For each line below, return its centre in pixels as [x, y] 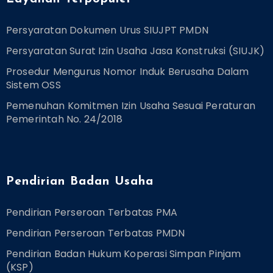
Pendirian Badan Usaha [80, 181]
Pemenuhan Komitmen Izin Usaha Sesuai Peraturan [130, 105]
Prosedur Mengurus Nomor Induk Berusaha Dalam [127, 71]
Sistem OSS [33, 85]
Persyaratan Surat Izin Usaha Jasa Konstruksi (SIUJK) [135, 51]
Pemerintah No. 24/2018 [64, 119]
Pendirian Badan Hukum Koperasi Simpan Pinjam [123, 253]
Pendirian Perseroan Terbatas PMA [92, 212]
